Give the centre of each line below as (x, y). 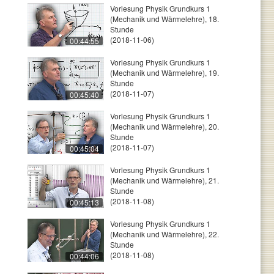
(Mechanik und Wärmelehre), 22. (165, 234)
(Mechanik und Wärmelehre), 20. (165, 126)
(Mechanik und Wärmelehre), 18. (165, 19)
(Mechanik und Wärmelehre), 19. (165, 72)
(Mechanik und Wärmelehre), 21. (165, 180)
